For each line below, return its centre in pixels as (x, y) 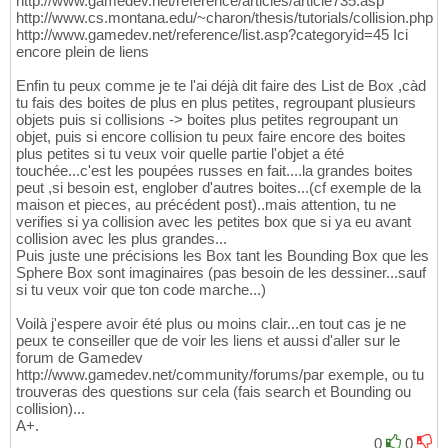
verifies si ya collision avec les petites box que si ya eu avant (213, 222)
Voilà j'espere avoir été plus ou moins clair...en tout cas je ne (211, 324)
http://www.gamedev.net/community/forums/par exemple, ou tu (220, 375)
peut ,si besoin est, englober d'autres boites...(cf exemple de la (218, 188)
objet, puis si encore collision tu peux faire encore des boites (211, 137)
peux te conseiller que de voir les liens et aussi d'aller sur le (208, 341)
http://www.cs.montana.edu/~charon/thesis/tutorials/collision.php (224, 18)
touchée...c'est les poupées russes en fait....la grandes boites (214, 171)
